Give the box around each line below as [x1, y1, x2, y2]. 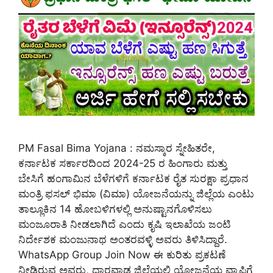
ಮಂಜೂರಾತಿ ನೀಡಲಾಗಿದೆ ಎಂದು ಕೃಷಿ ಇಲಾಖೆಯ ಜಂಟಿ [18, 218, 231, 230]
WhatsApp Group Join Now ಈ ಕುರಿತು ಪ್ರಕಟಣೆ [18, 248, 225, 261]
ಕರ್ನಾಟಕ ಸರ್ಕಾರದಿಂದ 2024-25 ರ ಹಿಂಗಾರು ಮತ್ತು [18, 157, 227, 169]
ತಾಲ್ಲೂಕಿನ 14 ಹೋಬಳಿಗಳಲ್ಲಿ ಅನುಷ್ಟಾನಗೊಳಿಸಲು [18, 202, 212, 215]
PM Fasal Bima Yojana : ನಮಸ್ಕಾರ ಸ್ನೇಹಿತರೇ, [18, 141, 215, 154]
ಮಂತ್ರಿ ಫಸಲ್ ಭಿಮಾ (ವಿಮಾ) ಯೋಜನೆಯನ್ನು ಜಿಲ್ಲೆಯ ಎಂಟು [18, 187, 254, 200]
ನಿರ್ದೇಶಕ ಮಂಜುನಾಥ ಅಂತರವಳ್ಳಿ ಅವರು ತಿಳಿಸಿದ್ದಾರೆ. [18, 233, 227, 246]
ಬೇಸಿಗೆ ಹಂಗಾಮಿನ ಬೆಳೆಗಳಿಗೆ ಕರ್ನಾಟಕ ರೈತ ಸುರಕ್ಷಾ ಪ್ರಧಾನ [18, 172, 249, 185]
